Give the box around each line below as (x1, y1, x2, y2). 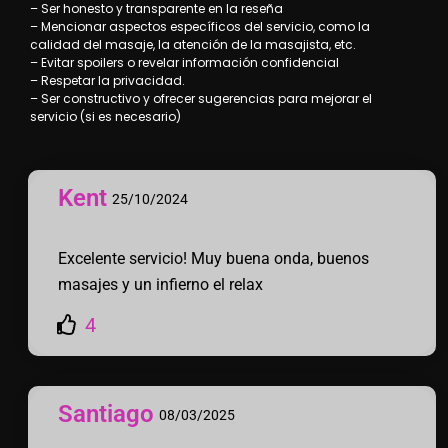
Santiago (58, 400, 154, 429)
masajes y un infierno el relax (58, 275, 263, 295)
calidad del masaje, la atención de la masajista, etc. (30, 35, 356, 53)
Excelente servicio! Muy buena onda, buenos (58, 249, 369, 269)
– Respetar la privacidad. (30, 71, 185, 89)
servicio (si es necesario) (30, 107, 181, 125)
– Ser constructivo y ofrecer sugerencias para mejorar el (30, 89, 372, 107)
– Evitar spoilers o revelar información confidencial (30, 53, 339, 71)
